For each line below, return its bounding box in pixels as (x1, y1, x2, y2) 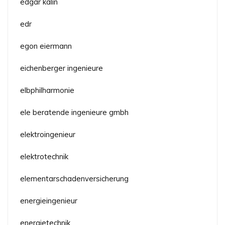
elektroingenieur (20, 129, 75, 139)
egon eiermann (20, 41, 72, 51)
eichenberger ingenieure (20, 63, 103, 73)
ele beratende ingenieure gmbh (20, 107, 129, 117)
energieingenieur (20, 195, 77, 205)
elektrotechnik (20, 151, 68, 161)
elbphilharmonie (20, 85, 74, 95)
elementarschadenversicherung (20, 173, 129, 183)
